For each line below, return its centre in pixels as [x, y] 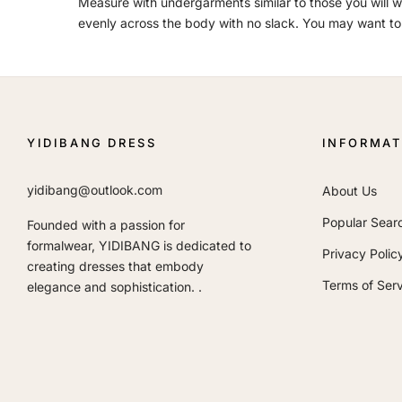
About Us [349, 190]
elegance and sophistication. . [114, 286]
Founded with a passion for [106, 224]
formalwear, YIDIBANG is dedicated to [139, 245]
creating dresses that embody [115, 266]
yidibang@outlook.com [95, 189]
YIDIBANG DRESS [92, 142]
